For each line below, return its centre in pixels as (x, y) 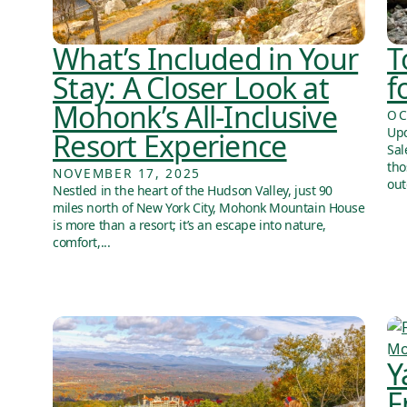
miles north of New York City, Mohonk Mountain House (209, 208)
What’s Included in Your (206, 59)
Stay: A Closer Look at (191, 88)
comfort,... (82, 243)
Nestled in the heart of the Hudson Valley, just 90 (193, 191)
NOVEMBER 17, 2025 (127, 174)
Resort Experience (170, 146)
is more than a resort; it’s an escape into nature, (189, 225)
